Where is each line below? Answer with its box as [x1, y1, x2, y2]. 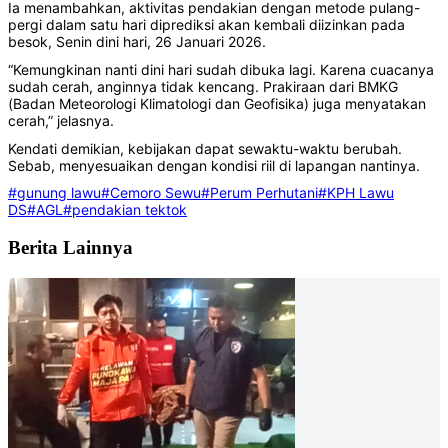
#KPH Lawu [318, 184, 394, 202]
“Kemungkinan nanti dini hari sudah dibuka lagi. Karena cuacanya [8, 60, 434, 78]
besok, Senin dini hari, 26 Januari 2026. [8, 33, 266, 51]
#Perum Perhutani [201, 184, 318, 202]
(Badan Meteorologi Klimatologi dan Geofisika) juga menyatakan [8, 94, 426, 112]
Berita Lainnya [8, 236, 133, 258]
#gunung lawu [8, 184, 101, 202]
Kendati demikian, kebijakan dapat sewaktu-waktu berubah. [8, 139, 402, 157]
